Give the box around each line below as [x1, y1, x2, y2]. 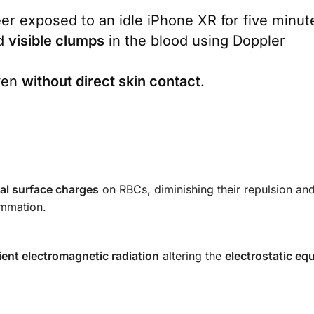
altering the [159, 248, 225, 263]
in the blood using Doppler [104, 32, 285, 50]
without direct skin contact [22, 73, 200, 90]
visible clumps [8, 32, 104, 50]
